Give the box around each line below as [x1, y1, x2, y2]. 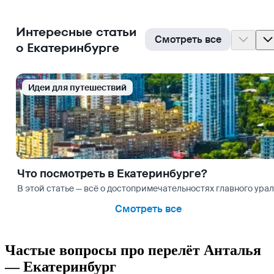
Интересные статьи [16, 23, 136, 41]
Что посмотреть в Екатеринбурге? [17, 166, 207, 181]
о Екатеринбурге [16, 39, 119, 57]
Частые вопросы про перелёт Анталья [5, 242, 261, 258]
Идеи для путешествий [28, 81, 127, 93]
